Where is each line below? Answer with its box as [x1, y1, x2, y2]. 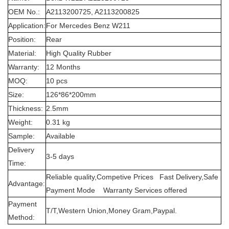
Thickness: [8, 104, 43, 113]
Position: [8, 35, 36, 44]
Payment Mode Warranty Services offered [46, 186, 187, 195]
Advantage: [8, 179, 45, 188]
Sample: [8, 132, 35, 141]
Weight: [8, 118, 33, 127]
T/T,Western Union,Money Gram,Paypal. [46, 207, 177, 215]
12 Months [46, 63, 80, 72]
